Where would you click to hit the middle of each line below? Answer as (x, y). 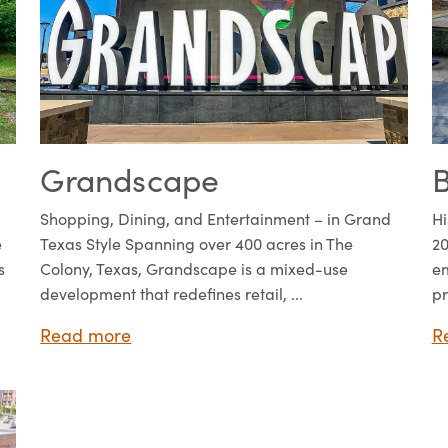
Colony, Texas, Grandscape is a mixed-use (194, 268)
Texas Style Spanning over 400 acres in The (197, 243)
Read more (86, 334)
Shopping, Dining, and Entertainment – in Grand (216, 218)
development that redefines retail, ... (172, 293)
